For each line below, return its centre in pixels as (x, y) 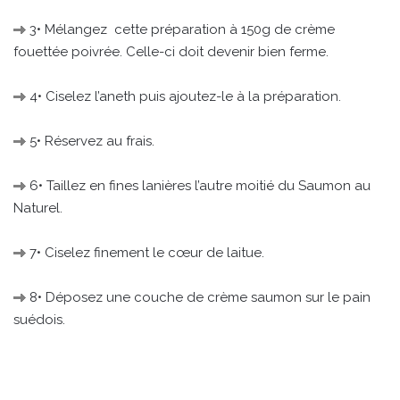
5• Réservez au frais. (90, 142)
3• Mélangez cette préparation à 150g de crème (180, 30)
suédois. (39, 320)
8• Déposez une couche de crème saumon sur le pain (198, 298)
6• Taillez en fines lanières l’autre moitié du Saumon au (198, 186)
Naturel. (38, 208)
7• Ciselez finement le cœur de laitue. (145, 253)
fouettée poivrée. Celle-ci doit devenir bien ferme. (171, 52)
